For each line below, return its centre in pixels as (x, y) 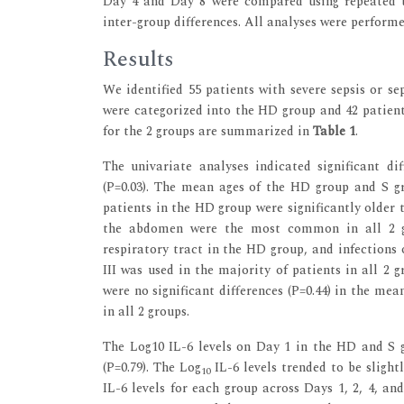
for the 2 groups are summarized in (208, 131)
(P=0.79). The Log (152, 367)
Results (138, 59)
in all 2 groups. (146, 311)
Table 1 (334, 131)
